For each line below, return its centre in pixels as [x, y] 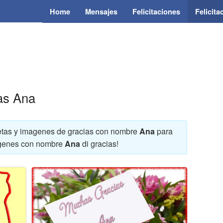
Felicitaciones [156, 11]
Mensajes [101, 11]
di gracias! [99, 143]
